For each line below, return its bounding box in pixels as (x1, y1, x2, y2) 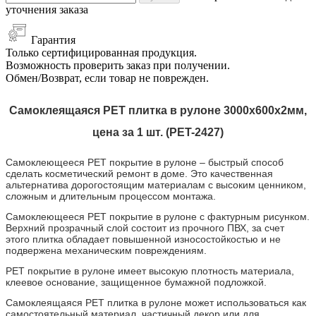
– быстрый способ (197, 156, 284, 168)
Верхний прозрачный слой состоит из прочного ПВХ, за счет (6, 221, 284, 233)
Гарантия (31, 33, 75, 46)
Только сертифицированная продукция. (6, 46, 197, 59)
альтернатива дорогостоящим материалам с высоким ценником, (6, 178, 306, 190)
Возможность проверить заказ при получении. (6, 59, 230, 71)
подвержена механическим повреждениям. (6, 244, 207, 256)
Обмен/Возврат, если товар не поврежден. (6, 71, 209, 84)
